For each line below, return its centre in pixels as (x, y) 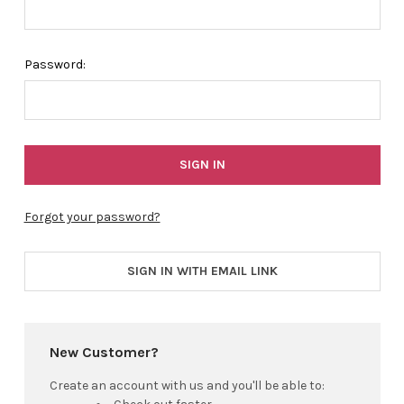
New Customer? (104, 352)
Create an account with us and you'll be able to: (187, 385)
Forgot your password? (92, 216)
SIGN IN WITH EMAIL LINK (202, 271)
